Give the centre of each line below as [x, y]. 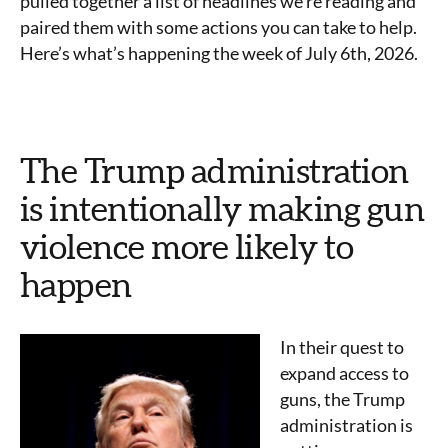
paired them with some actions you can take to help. [218, 27]
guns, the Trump [342, 399]
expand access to [344, 373]
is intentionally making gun [222, 209]
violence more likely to [187, 247]
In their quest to [342, 347]
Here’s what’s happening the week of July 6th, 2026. [219, 53]
